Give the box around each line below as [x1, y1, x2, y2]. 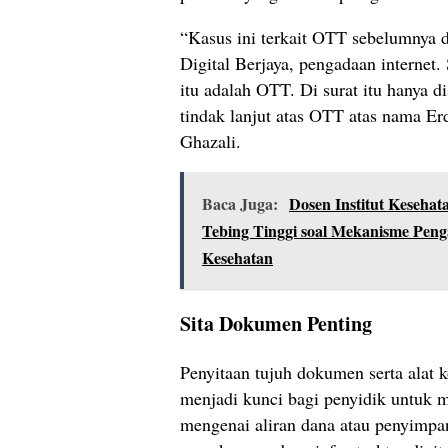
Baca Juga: [202, 192, 278, 216]
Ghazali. [180, 129, 241, 154]
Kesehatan [202, 246, 273, 270]
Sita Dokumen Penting [180, 309, 372, 339]
